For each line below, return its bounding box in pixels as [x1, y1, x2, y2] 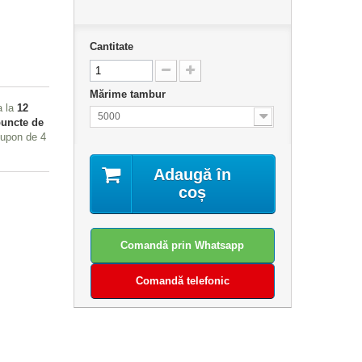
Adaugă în [153, 166, 231, 183]
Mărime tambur [89, 88, 169, 100]
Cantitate [89, 40, 133, 53]
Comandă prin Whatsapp [120, 239, 245, 251]
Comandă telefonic [135, 275, 229, 287]
